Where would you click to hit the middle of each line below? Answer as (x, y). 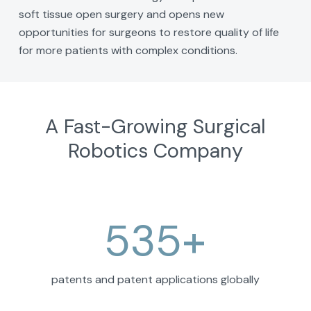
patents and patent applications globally (155, 280)
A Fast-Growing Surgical (155, 126)
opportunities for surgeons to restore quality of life (149, 33)
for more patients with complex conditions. (128, 51)
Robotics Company (155, 150)
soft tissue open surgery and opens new (121, 15)
